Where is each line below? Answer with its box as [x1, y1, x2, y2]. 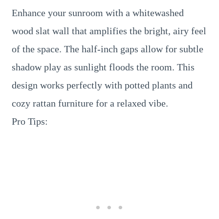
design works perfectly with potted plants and [12, 80, 193, 90]
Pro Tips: [12, 116, 48, 127]
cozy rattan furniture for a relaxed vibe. [12, 98, 168, 109]
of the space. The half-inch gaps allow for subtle [12, 44, 203, 54]
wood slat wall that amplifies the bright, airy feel [12, 25, 206, 36]
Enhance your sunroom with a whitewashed [12, 7, 184, 18]
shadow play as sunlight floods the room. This [12, 62, 195, 72]
